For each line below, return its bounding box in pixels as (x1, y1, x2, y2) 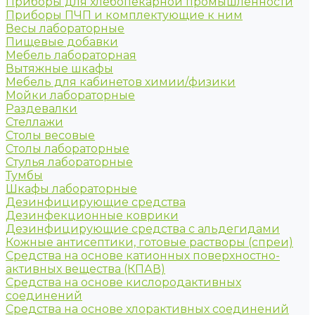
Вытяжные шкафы (6, 62, 113, 75)
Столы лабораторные (6, 142, 129, 155)
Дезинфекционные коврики (6, 209, 179, 222)
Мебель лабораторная (6, 49, 136, 62)
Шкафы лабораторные (6, 182, 137, 195)
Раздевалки (6, 102, 77, 115)
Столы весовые (6, 129, 95, 142)
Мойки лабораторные (6, 89, 135, 102)
